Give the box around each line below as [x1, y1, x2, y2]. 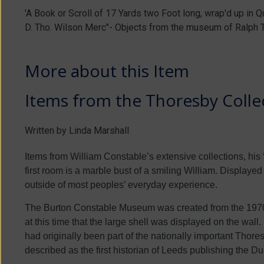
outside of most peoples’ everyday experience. [25, 180, 217, 190]
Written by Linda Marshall [25, 125, 129, 136]
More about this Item [25, 60, 189, 82]
